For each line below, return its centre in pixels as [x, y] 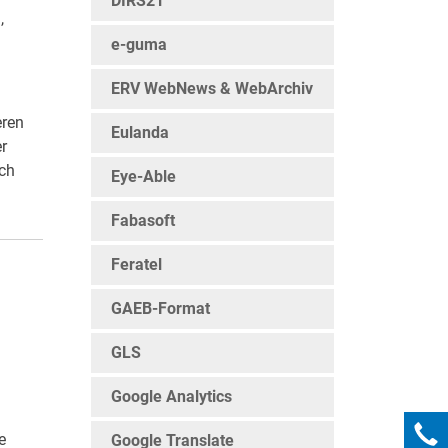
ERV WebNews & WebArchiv [212, 88]
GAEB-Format [160, 308]
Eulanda [140, 132]
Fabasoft [143, 220]
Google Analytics [171, 396]
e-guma [139, 44]
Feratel [136, 264]
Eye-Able [143, 176]
